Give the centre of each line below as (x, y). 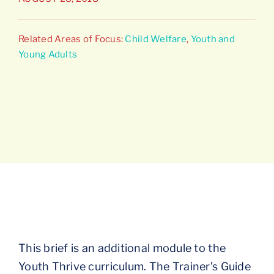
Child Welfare (156, 39)
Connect (35, 32)
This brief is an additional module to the (122, 248)
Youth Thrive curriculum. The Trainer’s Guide (134, 266)
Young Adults (48, 54)
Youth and (213, 39)
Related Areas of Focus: (72, 39)
